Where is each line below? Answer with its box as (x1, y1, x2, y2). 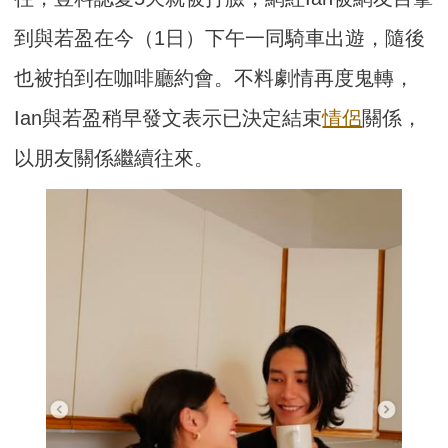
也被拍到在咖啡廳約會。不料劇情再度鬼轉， (14, 67, 415, 90)
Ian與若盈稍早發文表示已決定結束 (14, 107, 323, 130)
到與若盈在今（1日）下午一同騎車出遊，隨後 (14, 27, 426, 50)
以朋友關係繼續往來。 (14, 147, 215, 170)
